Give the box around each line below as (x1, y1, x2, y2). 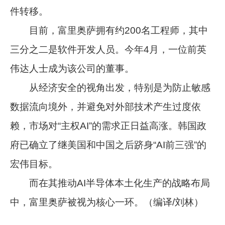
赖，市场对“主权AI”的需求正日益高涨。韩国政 (10, 120, 207, 131)
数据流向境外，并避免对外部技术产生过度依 (10, 101, 201, 112)
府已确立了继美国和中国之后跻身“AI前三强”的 (10, 139, 207, 150)
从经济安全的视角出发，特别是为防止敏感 (10, 82, 211, 93)
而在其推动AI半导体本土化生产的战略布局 (10, 177, 210, 188)
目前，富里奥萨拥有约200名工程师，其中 (10, 25, 208, 36)
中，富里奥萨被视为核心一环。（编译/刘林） (10, 196, 204, 207)
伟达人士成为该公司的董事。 (10, 63, 135, 74)
